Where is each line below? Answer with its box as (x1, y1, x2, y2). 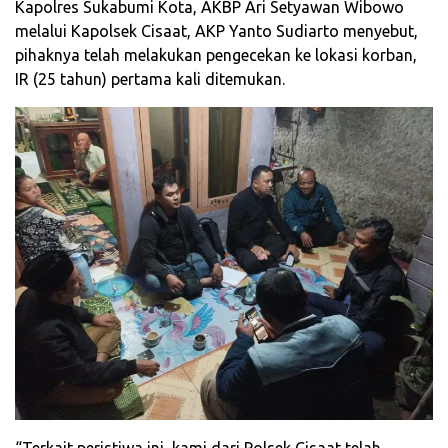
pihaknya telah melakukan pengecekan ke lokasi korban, (15, 46, 417, 65)
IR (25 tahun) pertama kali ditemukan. (15, 70, 285, 89)
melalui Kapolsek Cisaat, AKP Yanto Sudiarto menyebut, (15, 22, 418, 41)
